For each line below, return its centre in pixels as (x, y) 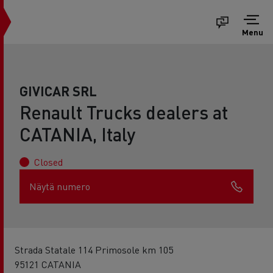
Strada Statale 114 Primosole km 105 (94, 250)
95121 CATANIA (48, 264)
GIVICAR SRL (58, 91)
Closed (48, 162)
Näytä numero (60, 186)
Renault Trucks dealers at (124, 112)
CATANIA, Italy (77, 134)
